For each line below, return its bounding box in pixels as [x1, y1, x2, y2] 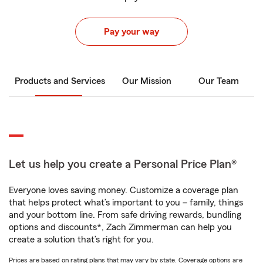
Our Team [198, 76, 239, 86]
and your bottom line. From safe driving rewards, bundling [9, 210, 241, 220]
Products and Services [15, 76, 105, 86]
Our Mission [122, 76, 171, 86]
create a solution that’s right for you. [9, 235, 154, 244]
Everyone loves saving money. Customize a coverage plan [9, 186, 238, 195]
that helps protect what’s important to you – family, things [9, 198, 243, 207]
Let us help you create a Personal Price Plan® [9, 159, 237, 170]
